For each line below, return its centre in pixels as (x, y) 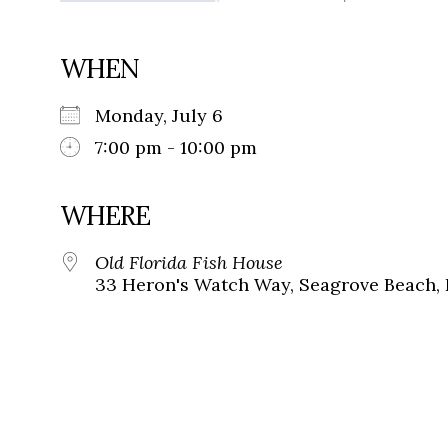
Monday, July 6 (169, 116)
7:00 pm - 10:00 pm (176, 148)
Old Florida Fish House (189, 263)
